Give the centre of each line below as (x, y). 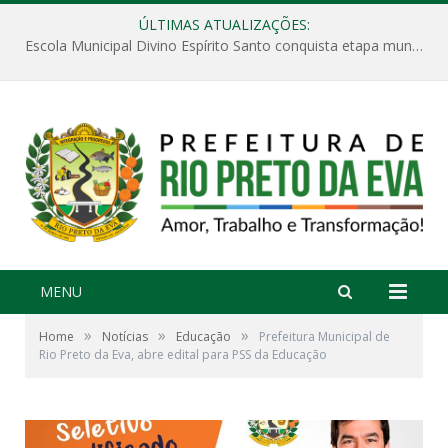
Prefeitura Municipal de (324, 336)
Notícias (125, 336)
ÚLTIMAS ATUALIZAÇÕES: (224, 24)
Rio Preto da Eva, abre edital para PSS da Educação (183, 354)
